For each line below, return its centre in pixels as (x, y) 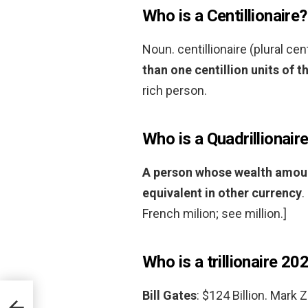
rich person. (175, 90)
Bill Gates (169, 295)
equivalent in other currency (222, 192)
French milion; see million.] (214, 213)
